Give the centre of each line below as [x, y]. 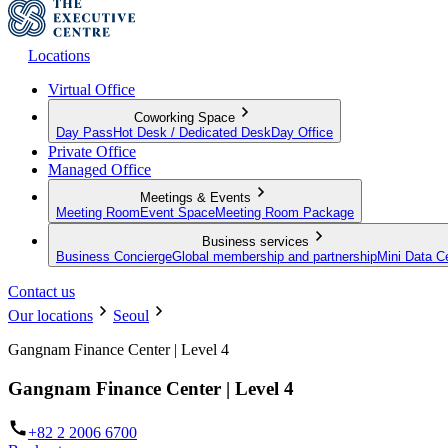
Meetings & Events [195, 197]
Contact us [41, 291]
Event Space [177, 212]
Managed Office [99, 169]
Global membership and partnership [274, 256]
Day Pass [84, 132]
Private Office [92, 151]
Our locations [50, 315]
